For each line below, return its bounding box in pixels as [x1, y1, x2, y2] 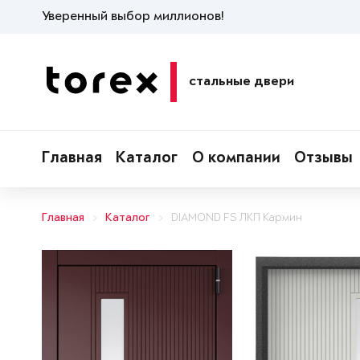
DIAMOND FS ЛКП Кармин [171, 212, 302, 224]
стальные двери [189, 75, 294, 89]
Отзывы [294, 151, 354, 167]
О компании [191, 151, 280, 167]
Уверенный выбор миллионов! [42, 10, 223, 24]
